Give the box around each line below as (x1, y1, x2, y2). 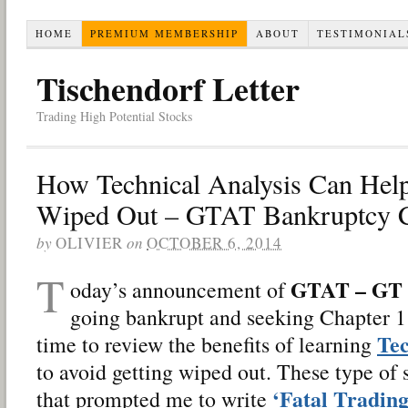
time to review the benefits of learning (36, 329, 377, 359)
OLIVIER (56, 231, 123, 253)
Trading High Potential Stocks (36, 107, 192, 125)
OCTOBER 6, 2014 (147, 231, 282, 253)
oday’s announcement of (69, 274, 291, 304)
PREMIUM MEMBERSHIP (89, 25, 239, 40)
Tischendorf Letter (36, 64, 300, 112)
